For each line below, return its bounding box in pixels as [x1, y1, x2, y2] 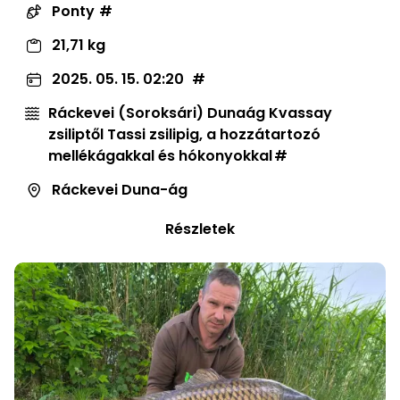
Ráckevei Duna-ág [52, 179, 187, 200]
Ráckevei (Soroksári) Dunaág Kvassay [48, 102, 332, 123]
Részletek [165, 218, 235, 239]
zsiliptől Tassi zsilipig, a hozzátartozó [48, 123, 321, 145]
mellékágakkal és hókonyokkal [48, 145, 272, 166]
